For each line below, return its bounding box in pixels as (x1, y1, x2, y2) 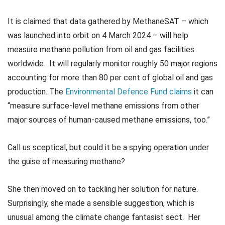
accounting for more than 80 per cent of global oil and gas (8, 73, 213, 83)
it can (192, 87, 213, 97)
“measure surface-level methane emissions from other (8, 101, 199, 111)
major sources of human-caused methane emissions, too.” (8, 115, 210, 125)
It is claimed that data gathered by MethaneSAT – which (8, 17, 208, 27)
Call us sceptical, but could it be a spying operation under (8, 143, 209, 153)
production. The (8, 87, 65, 97)
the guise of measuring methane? (8, 157, 125, 167)
